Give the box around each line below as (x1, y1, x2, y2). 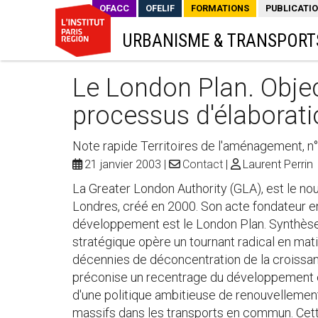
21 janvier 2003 (84, 157, 161, 171)
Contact (182, 157, 223, 171)
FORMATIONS (191, 3, 249, 13)
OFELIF (146, 3, 175, 13)
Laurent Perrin (243, 157, 313, 171)
